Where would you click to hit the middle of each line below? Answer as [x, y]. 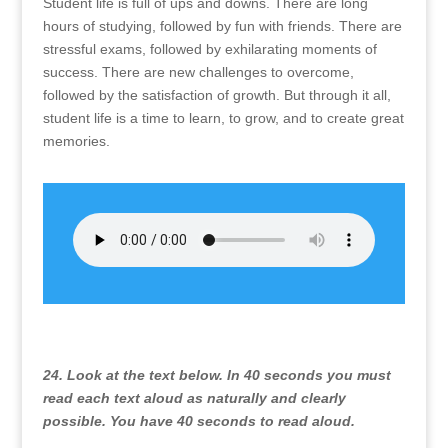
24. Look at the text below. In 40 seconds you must [216, 375]
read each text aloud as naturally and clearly [194, 398]
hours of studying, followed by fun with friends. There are [222, 26]
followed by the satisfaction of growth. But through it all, [216, 95]
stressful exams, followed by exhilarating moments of [209, 49]
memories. [76, 141]
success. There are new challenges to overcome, [198, 72]
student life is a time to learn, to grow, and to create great [223, 118]
